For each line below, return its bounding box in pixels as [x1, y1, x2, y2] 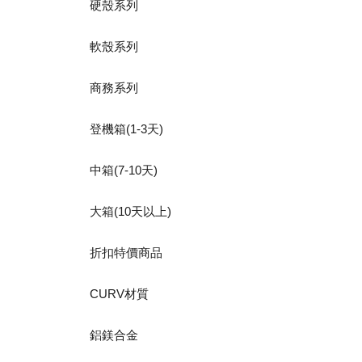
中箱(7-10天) [90, 163, 158, 178]
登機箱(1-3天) [90, 122, 164, 137]
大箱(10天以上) [90, 204, 172, 219]
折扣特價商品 [90, 246, 163, 260]
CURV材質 [90, 287, 149, 301]
